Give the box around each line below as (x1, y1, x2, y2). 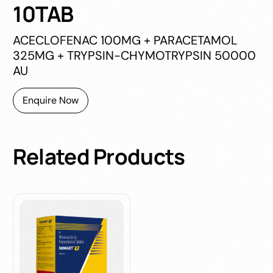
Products (93, 141, 185, 171)
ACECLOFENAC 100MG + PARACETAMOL (13, 32, 238, 48)
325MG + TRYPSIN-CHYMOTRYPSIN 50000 (13, 47, 257, 63)
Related (12, 141, 90, 171)
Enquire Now (23, 93, 79, 107)
